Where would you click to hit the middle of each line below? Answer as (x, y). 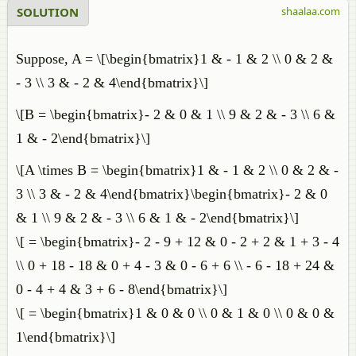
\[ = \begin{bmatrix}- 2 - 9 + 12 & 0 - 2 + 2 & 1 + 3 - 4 (178, 242)
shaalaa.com (311, 11)
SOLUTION (48, 12)
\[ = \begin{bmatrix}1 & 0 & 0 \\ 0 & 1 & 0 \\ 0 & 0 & (175, 313)
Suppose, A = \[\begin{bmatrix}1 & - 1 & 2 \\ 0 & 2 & (174, 59)
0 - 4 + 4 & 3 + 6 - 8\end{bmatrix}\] (122, 289)
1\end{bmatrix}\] (66, 337)
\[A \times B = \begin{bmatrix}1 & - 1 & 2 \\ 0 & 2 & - (177, 170)
